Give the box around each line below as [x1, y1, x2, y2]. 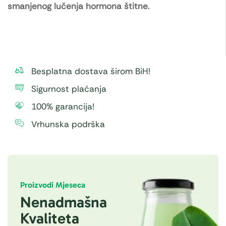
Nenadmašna [20, 193, 107, 211]
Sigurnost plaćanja [31, 83, 106, 95]
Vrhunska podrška [31, 119, 105, 130]
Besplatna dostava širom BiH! [31, 66, 150, 77]
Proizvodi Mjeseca [20, 180, 85, 190]
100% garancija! [31, 101, 94, 112]
